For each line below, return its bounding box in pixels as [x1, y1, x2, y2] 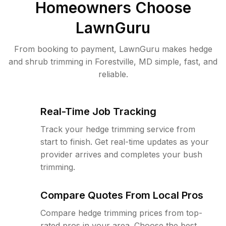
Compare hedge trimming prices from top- [40, 208, 202, 218]
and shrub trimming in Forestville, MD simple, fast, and [9, 56, 217, 67]
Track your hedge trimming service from [40, 124, 195, 134]
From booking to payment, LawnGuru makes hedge [14, 44, 212, 54]
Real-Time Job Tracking [40, 105, 156, 118]
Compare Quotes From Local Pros [40, 189, 203, 201]
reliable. [98, 69, 128, 79]
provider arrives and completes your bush [40, 149, 202, 159]
